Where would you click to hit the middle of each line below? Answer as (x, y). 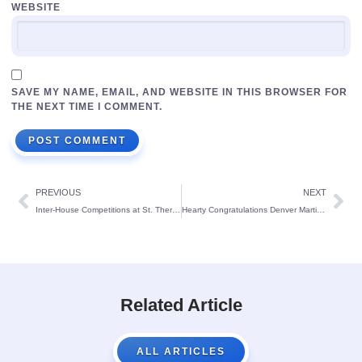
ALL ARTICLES (181, 351)
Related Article (181, 305)
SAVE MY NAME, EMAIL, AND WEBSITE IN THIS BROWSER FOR (179, 92)
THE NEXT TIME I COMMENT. (87, 106)
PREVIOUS (58, 192)
